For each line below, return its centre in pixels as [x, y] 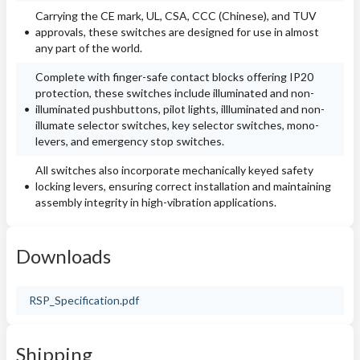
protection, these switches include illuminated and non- [175, 93]
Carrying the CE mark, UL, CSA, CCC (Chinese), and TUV [176, 16]
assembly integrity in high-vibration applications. [156, 202]
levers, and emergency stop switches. [130, 141]
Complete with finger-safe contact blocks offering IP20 [174, 77]
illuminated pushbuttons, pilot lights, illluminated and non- [180, 109]
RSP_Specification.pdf [84, 300]
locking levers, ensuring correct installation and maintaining [183, 186]
